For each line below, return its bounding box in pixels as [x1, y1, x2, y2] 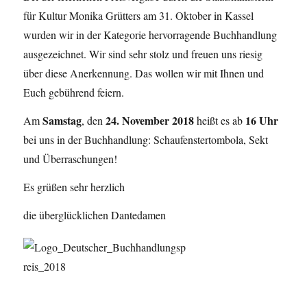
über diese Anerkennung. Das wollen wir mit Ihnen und [23, 66, 265, 81]
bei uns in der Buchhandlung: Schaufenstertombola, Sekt [23, 132, 269, 147]
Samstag [42, 112, 82, 129]
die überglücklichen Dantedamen [23, 207, 167, 222]
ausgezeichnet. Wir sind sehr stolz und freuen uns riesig [23, 47, 263, 62]
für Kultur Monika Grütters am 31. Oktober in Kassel [23, 8, 258, 23]
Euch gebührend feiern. [23, 85, 125, 100]
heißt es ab [194, 113, 246, 128]
